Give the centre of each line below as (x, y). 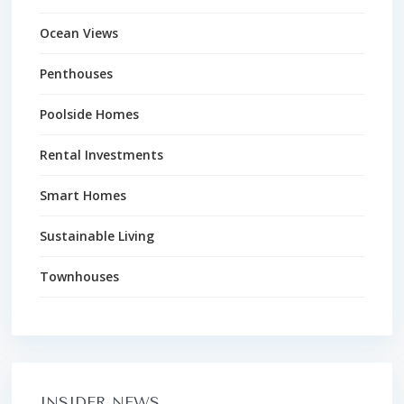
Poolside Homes (89, 114)
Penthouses (76, 73)
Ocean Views (79, 32)
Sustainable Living (97, 235)
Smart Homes (83, 195)
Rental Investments (101, 154)
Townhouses (79, 276)
